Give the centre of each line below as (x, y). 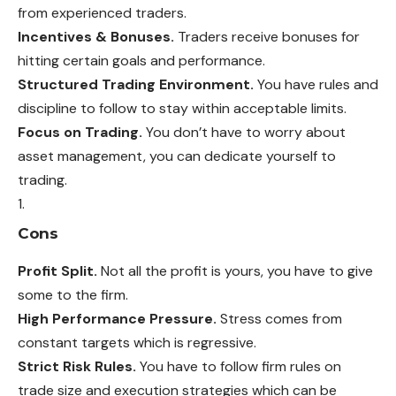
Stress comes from (279, 319)
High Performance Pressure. (117, 319)
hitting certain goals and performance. (141, 60)
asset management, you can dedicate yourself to (177, 156)
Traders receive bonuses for (267, 36)
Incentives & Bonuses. (96, 36)
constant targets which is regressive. (137, 343)
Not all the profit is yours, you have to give (235, 271)
